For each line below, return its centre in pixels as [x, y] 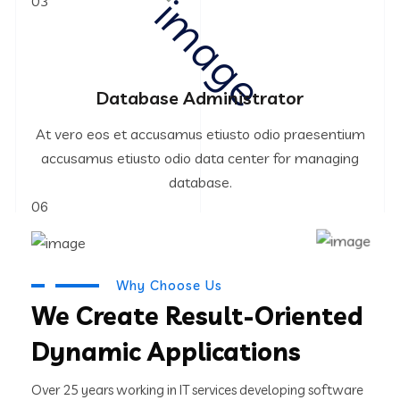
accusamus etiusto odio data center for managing [200, 158]
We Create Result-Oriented [197, 316]
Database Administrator [200, 97]
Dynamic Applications [166, 352]
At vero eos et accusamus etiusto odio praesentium [200, 133]
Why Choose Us [169, 286]
